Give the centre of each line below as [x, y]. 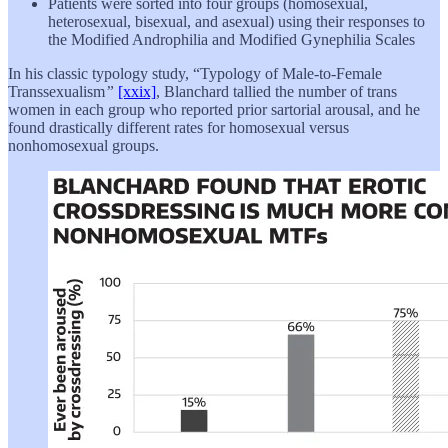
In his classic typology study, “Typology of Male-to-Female [195, 74]
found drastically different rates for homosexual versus [178, 128]
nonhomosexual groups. [83, 146]
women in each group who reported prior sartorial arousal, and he [214, 110]
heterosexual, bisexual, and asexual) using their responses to [236, 22]
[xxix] [137, 92]
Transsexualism [56, 92]
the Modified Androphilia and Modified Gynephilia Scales [231, 40]
